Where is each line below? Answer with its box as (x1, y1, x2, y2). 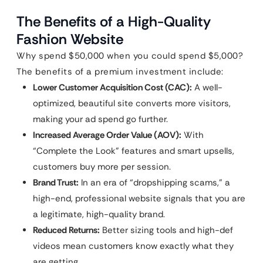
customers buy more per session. (33, 161, 171, 173)
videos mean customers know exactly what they (33, 240, 234, 252)
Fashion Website (16, 30, 123, 48)
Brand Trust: (33, 177, 79, 188)
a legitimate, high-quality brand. (33, 208, 165, 220)
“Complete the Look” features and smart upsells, (33, 145, 234, 157)
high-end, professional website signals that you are (33, 193, 245, 204)
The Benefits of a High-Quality (16, 12, 211, 31)
